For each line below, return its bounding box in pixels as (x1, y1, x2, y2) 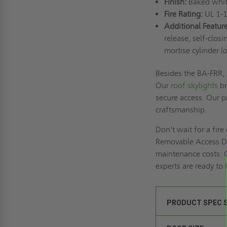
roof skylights (171, 80, 218, 90)
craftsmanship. (156, 104, 209, 115)
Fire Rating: (164, 9, 203, 19)
